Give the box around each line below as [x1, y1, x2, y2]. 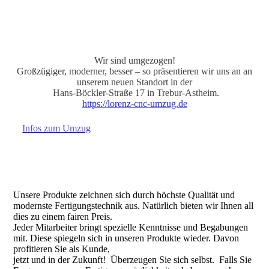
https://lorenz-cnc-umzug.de [82, 98, 187, 109]
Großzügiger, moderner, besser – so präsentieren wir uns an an [17, 66, 252, 76]
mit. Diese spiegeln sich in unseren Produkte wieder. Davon [13, 233, 240, 243]
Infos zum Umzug [22, 123, 91, 133]
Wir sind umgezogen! [94, 55, 175, 65]
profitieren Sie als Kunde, [13, 244, 113, 254]
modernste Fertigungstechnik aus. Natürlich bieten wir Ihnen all [13, 201, 254, 211]
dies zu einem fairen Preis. [13, 211, 113, 222]
